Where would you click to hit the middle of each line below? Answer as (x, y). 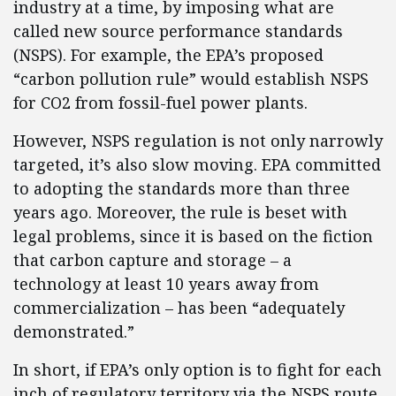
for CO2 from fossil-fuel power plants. (160, 103)
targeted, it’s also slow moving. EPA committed (197, 164)
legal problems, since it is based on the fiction (193, 236)
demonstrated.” (74, 331)
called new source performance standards (178, 31)
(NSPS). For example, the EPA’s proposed (168, 55)
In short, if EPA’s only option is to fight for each (198, 369)
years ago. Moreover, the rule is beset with (180, 212)
